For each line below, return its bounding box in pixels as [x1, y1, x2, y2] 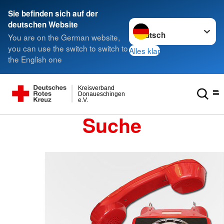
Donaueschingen [78, 90, 125, 97]
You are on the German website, [8, 31, 120, 43]
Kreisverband [78, 84, 115, 91]
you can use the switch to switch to [8, 42, 128, 54]
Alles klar [129, 44, 160, 56]
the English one [8, 53, 62, 65]
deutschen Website [8, 19, 78, 30]
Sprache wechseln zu [128, 17, 204, 29]
